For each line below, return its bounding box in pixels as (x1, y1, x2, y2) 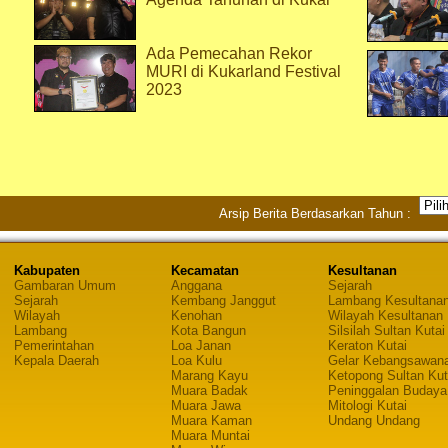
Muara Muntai (170, 428, 250, 443)
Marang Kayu (170, 368, 248, 383)
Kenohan (170, 308, 222, 323)
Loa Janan (170, 338, 231, 353)
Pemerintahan (13, 338, 94, 353)
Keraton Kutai (327, 338, 407, 353)
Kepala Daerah (13, 353, 99, 368)
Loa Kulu (170, 353, 222, 368)
